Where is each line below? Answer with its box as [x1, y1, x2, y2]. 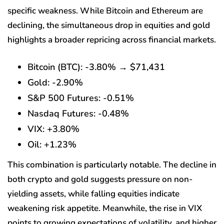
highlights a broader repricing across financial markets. [7, 33, 216, 45]
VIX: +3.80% [27, 122, 79, 135]
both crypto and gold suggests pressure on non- [7, 173, 192, 185]
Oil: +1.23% [27, 138, 76, 150]
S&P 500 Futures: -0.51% [27, 91, 134, 104]
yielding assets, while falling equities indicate [7, 187, 179, 199]
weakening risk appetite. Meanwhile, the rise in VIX [7, 202, 202, 214]
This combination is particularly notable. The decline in [7, 158, 216, 170]
